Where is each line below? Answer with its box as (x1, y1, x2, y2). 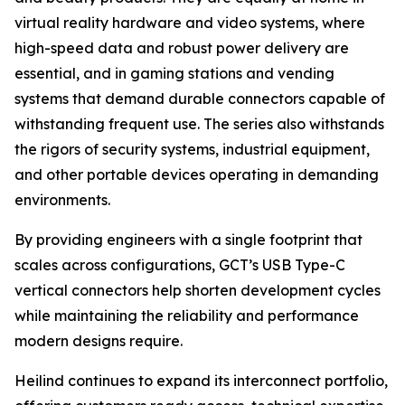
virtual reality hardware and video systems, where (14, 14, 365, 32)
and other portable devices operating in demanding (14, 165, 379, 184)
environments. (14, 191, 110, 209)
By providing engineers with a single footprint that (14, 231, 363, 249)
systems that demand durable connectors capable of (14, 89, 385, 108)
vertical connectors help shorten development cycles (14, 281, 381, 299)
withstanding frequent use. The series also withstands (14, 115, 384, 133)
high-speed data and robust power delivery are (14, 39, 349, 57)
